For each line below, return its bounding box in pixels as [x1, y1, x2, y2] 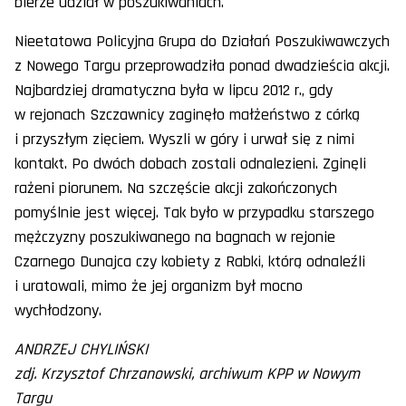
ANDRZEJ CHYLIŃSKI [14, 339, 148, 361]
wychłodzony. [14, 300, 106, 322]
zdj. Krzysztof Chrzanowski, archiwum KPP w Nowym [14, 363, 360, 385]
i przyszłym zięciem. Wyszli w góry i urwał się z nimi [14, 129, 354, 150]
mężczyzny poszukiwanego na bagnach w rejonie [14, 227, 335, 248]
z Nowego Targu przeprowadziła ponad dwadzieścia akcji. [14, 55, 390, 77]
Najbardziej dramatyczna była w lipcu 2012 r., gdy [14, 80, 333, 101]
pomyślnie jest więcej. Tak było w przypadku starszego [14, 202, 374, 224]
